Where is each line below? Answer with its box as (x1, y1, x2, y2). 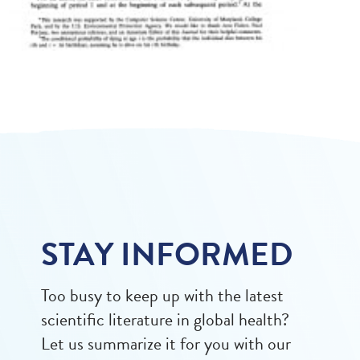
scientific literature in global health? (41, 305, 289, 333)
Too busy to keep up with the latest (41, 281, 284, 309)
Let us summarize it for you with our (41, 329, 291, 357)
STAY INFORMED (41, 230, 293, 278)
